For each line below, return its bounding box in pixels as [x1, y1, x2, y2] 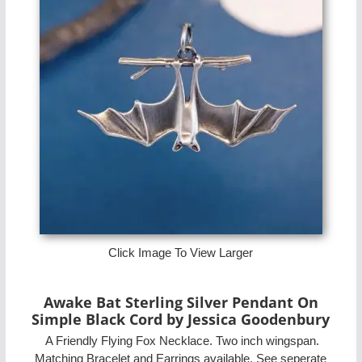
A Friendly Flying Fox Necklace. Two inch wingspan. [42, 334, 320, 347]
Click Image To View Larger [108, 246, 254, 259]
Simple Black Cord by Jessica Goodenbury [32, 309, 330, 329]
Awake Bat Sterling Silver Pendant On [43, 292, 318, 312]
